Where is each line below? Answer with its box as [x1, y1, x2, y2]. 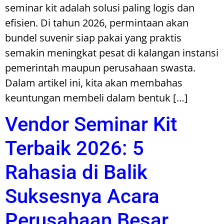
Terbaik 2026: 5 [5, 136, 144, 160]
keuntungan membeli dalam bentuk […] [5, 91, 188, 104]
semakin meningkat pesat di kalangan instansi [5, 46, 218, 59]
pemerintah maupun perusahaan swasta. [5, 61, 195, 74]
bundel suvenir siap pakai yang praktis [5, 31, 181, 44]
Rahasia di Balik [5, 160, 147, 184]
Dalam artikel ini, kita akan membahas [5, 76, 182, 89]
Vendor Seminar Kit [5, 112, 177, 136]
